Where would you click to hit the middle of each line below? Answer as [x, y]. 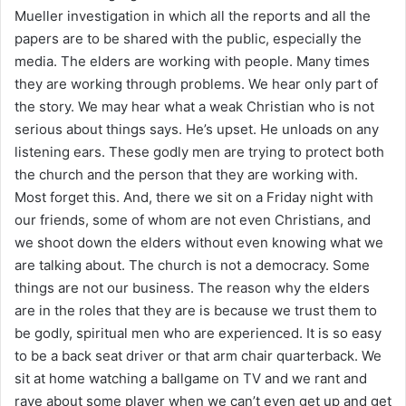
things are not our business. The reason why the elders [192, 287]
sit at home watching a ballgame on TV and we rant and [191, 378]
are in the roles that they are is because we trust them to [196, 310]
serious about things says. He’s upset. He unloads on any [197, 129]
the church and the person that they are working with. [186, 174]
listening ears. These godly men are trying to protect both [199, 151]
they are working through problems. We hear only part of [196, 83]
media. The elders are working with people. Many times [192, 61]
